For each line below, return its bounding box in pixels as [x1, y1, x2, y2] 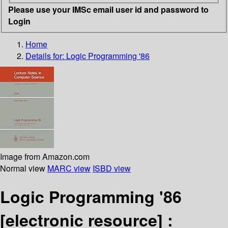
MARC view [47, 162, 91, 174]
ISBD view [93, 162, 131, 174]
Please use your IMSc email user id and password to [8, 3, 209, 15]
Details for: [25, 49, 66, 62]
